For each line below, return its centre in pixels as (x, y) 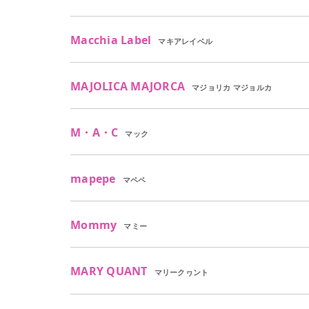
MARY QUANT (109, 271)
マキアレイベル (186, 41)
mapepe (93, 179)
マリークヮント (181, 272)
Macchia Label (111, 40)
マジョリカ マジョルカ (232, 87)
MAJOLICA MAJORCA (128, 86)
